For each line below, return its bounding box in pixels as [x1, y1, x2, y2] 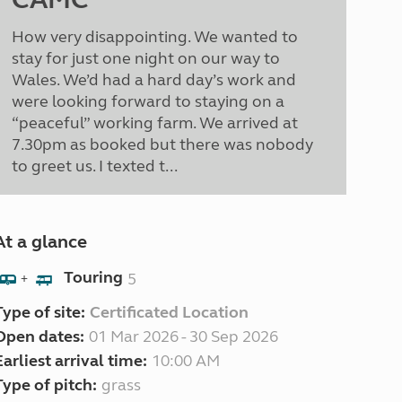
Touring [63, 267, 123, 288]
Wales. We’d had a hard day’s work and [11, 70, 296, 90]
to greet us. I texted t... [11, 156, 178, 176]
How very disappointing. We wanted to [11, 27, 298, 47]
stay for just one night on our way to [11, 48, 280, 68]
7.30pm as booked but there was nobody [11, 135, 313, 154]
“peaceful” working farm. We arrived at [11, 113, 298, 133]
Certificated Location [89, 302, 249, 322]
